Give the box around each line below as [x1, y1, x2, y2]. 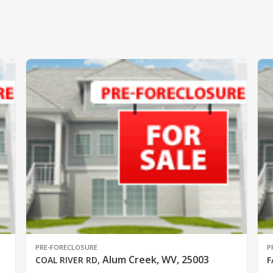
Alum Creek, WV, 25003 [102, 252, 209, 266]
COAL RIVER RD [35, 253, 97, 266]
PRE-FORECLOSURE [35, 242, 97, 252]
